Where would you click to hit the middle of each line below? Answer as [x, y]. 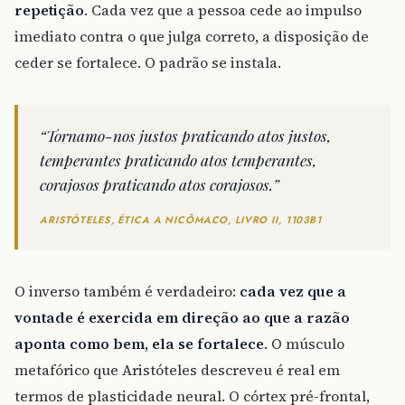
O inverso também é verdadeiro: [127, 292]
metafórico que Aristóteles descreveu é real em [177, 370]
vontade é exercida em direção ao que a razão [182, 318]
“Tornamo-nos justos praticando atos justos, [185, 136]
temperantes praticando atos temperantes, [178, 160]
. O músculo [304, 344]
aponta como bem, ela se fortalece [139, 344]
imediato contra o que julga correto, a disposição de [192, 37]
